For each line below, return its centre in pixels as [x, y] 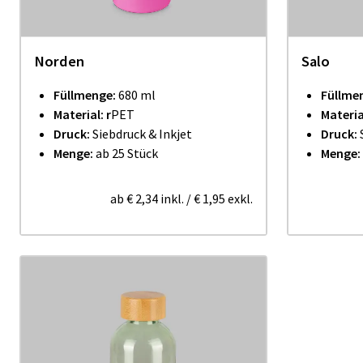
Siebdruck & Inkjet [142, 134]
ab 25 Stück [126, 153]
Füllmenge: [86, 95]
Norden [59, 61]
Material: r [82, 114]
